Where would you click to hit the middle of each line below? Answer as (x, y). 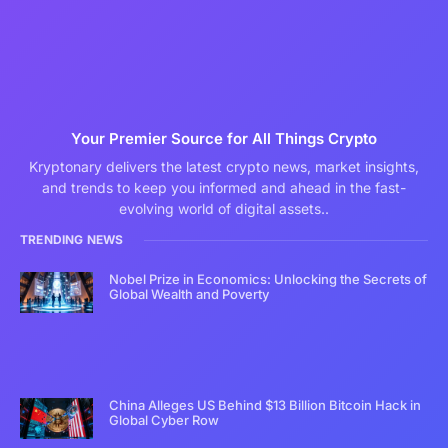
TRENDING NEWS (72, 240)
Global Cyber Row (164, 420)
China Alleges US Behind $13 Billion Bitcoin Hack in (265, 405)
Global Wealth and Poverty (189, 294)
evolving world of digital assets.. (224, 209)
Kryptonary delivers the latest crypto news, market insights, (224, 167)
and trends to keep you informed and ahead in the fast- (224, 188)
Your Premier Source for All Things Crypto (224, 139)
